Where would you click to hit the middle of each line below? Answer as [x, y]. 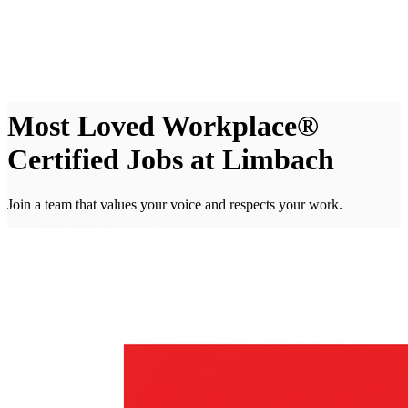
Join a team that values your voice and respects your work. [175, 204]
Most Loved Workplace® [163, 126]
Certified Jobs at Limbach [171, 160]
